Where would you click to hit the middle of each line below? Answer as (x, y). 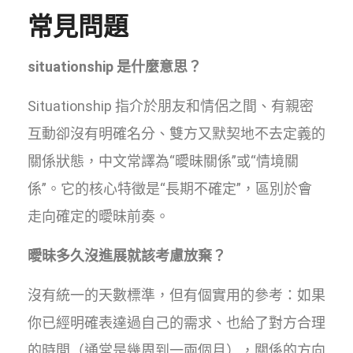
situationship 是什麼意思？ (115, 66)
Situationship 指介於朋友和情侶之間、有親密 (171, 106)
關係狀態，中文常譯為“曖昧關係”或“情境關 (163, 161)
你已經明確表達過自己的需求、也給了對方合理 (176, 322)
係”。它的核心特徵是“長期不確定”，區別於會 (170, 188)
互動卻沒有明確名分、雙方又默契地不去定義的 (176, 133)
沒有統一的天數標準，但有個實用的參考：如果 (176, 295)
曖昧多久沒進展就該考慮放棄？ (127, 255)
